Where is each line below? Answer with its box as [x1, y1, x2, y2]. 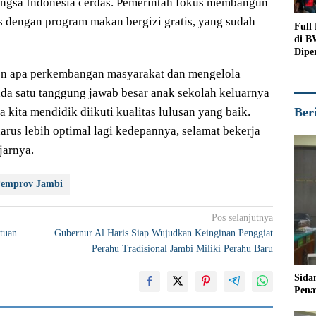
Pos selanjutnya [212, 212, 274, 224]
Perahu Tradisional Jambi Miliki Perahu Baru [92, 243, 274, 255]
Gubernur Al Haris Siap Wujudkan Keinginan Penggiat [54, 228, 274, 239]
